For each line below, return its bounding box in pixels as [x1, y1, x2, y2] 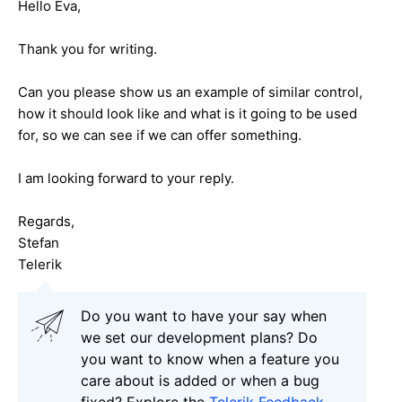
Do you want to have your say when [81, 306, 327, 325]
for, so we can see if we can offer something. [18, 126, 301, 144]
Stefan [18, 233, 59, 251]
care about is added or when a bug [81, 371, 319, 389]
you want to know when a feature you [81, 349, 339, 368]
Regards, [18, 212, 74, 230]
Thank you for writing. [18, 39, 157, 57]
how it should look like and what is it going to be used [18, 104, 357, 122]
